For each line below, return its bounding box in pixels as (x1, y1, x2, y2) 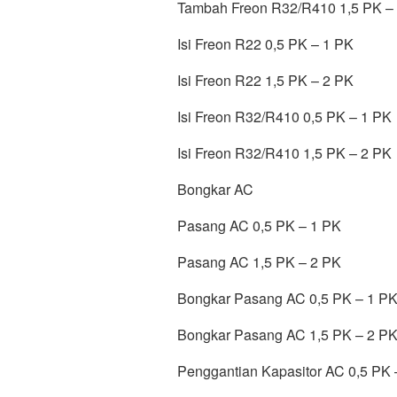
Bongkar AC (177, 179, 253, 199)
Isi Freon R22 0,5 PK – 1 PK (177, 34, 354, 54)
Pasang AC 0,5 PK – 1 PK (177, 215, 341, 236)
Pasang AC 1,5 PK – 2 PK (177, 252, 341, 272)
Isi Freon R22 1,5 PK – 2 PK (177, 70, 354, 90)
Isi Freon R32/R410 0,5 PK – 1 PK (177, 106, 392, 127)
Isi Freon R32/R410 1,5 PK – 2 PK (177, 143, 392, 163)
